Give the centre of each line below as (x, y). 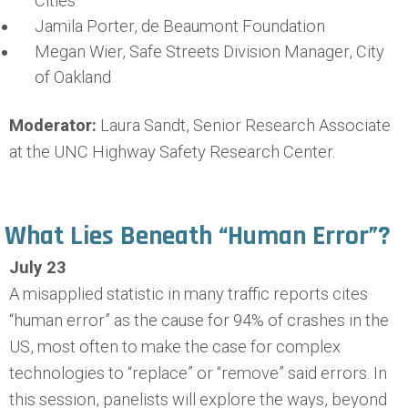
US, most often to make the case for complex (175, 346)
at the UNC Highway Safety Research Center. (172, 151)
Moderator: (53, 125)
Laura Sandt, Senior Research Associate (244, 125)
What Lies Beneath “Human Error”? (198, 235)
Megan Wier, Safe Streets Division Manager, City (210, 52)
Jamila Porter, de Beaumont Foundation (180, 26)
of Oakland (73, 77)
